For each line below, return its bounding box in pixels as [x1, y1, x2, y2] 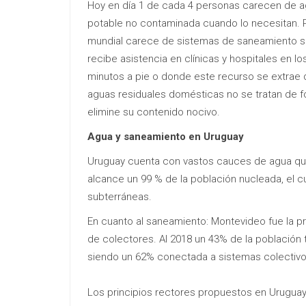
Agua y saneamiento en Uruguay [87, 130, 244, 143]
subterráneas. [87, 190, 152, 203]
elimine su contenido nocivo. [87, 105, 220, 118]
